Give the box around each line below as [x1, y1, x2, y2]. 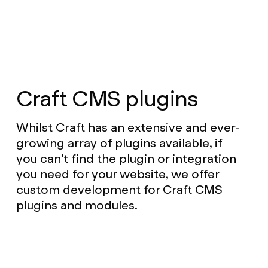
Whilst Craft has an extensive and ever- [16, 119, 239, 135]
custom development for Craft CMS [16, 181, 223, 197]
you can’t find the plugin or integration [16, 150, 236, 166]
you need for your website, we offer [16, 166, 219, 182]
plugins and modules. [16, 197, 138, 213]
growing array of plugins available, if [16, 135, 222, 151]
